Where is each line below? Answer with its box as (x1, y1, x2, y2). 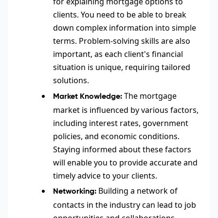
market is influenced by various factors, (53, 104, 199, 115)
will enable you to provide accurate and (53, 157, 198, 168)
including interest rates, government (53, 117, 188, 128)
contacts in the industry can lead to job (53, 200, 196, 211)
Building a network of (96, 185, 178, 197)
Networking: (53, 188, 96, 196)
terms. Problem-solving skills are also (53, 35, 190, 46)
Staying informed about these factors (53, 144, 191, 155)
